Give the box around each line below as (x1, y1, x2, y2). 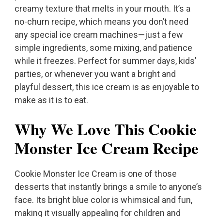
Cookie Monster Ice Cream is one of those (15, 169, 177, 179)
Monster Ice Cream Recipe (15, 136, 199, 160)
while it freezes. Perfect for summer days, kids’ (15, 56, 196, 66)
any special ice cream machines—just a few (15, 30, 183, 40)
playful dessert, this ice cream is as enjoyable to (15, 82, 199, 93)
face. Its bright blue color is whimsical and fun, (15, 195, 192, 205)
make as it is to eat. (15, 95, 88, 106)
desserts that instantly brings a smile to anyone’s (15, 182, 202, 192)
